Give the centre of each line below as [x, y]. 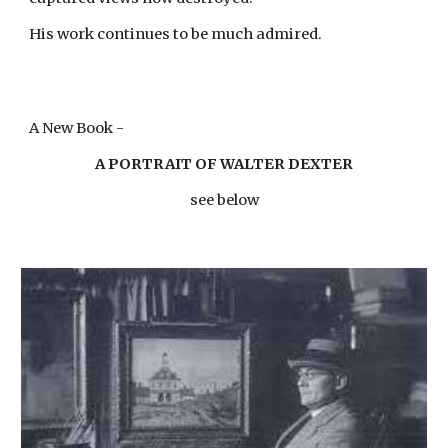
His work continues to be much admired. [176, 34]
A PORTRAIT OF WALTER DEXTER [224, 164]
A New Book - [77, 128]
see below [224, 200]
